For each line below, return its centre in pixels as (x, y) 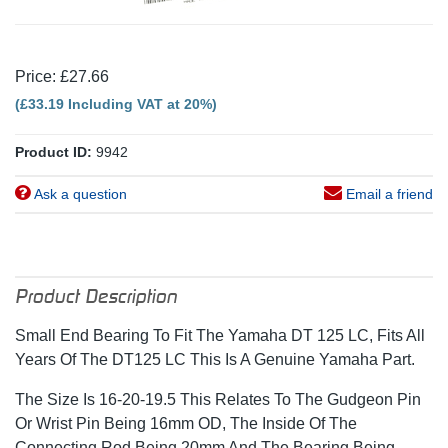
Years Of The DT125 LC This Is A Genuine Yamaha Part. (215, 359)
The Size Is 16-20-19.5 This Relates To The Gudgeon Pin (218, 399)
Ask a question (78, 193)
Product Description (96, 295)
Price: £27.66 (62, 76)
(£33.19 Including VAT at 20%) (116, 103)
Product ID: (53, 151)
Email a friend (387, 193)
